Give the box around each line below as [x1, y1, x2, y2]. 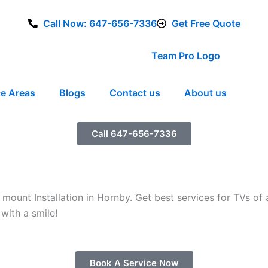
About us [184, 86, 227, 99]
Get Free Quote [171, 17, 240, 29]
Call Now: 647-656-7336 [42, 17, 157, 29]
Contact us [109, 86, 160, 99]
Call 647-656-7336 [91, 127, 177, 139]
